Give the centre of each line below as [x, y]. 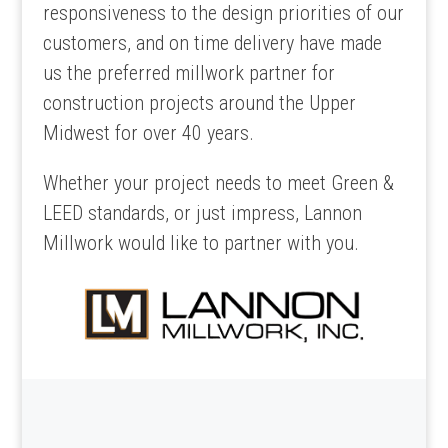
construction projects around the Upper [199, 103]
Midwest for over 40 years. [148, 133]
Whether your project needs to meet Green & [218, 183]
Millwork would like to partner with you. [200, 243]
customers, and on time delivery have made [212, 43]
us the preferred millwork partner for [188, 73]
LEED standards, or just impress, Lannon [202, 213]
